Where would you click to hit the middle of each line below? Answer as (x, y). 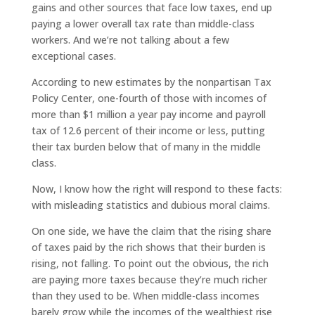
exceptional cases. (73, 56)
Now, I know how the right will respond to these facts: (156, 188)
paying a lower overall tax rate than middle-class (143, 23)
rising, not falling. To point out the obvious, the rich (150, 263)
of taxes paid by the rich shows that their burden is (148, 247)
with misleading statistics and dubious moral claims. (150, 205)
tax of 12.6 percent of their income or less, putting (148, 130)
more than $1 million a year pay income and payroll (148, 114)
